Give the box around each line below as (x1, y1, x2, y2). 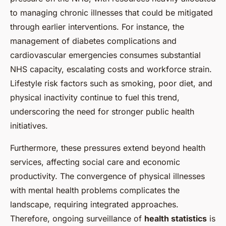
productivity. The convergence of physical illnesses (10, 171, 205, 181)
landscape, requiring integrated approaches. (10, 199, 179, 209)
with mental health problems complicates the (10, 185, 180, 195)
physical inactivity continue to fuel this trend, (10, 92, 180, 102)
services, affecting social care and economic (10, 156, 180, 167)
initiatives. (10, 120, 48, 131)
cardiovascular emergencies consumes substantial (10, 49, 201, 60)
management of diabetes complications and (10, 35, 177, 46)
